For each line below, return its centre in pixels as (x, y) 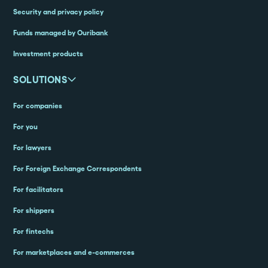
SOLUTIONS (40, 80)
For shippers (34, 211)
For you (26, 127)
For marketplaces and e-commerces (74, 252)
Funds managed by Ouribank (61, 33)
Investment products (48, 54)
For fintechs (34, 232)
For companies (38, 106)
